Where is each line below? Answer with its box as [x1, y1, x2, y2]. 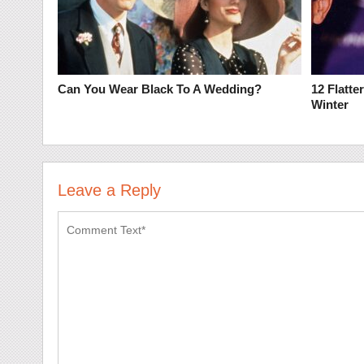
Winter [310, 97, 349, 111]
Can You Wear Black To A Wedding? [57, 82, 262, 96]
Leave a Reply [57, 181, 161, 199]
